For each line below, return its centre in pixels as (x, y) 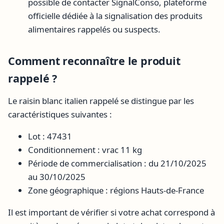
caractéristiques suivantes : (60, 114)
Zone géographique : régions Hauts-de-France (116, 190)
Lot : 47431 (50, 136)
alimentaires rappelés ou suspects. (94, 29)
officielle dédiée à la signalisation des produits (115, 15)
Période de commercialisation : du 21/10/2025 (117, 163)
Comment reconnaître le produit (94, 60)
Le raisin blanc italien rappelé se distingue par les (101, 101)
